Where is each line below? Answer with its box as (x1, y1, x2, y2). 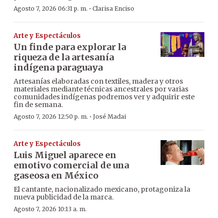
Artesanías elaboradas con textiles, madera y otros (14, 77, 183, 86)
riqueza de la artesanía (14, 52, 114, 63)
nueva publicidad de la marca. (14, 193, 113, 202)
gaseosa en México (14, 170, 98, 182)
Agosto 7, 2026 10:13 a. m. (14, 205, 87, 213)
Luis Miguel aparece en (14, 149, 116, 161)
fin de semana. (14, 100, 63, 109)
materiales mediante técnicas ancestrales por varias (14, 85, 188, 94)
